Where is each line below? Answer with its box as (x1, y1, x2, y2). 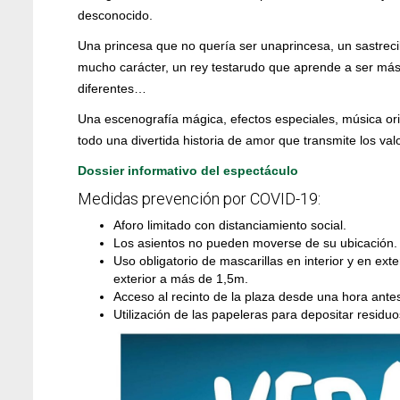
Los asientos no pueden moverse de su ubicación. (113, 235, 397, 250)
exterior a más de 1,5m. (113, 271, 248, 286)
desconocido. (78, 7, 153, 22)
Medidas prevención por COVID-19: (78, 188, 321, 208)
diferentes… (78, 80, 146, 96)
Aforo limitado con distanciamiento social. (113, 217, 346, 232)
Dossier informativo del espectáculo (78, 162, 298, 178)
